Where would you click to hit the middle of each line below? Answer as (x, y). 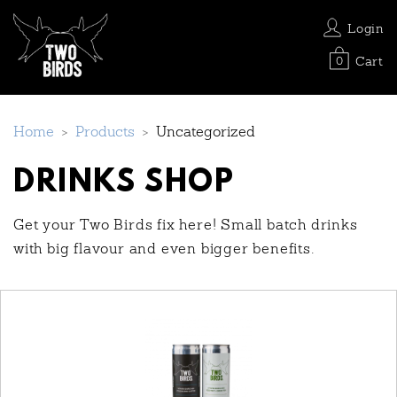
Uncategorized (206, 132)
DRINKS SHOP (124, 183)
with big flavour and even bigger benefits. (164, 249)
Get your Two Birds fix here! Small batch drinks (186, 226)
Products (105, 132)
